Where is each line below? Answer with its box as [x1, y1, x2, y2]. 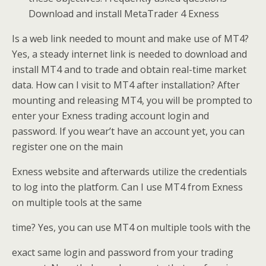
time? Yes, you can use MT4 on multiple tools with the [12, 220, 251, 234]
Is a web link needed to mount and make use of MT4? [12, 31, 249, 45]
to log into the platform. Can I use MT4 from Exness [12, 180, 243, 194]
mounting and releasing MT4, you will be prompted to [12, 93, 252, 107]
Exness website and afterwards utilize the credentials [12, 164, 247, 178]
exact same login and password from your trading [12, 245, 233, 259]
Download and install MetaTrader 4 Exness [28, 7, 220, 20]
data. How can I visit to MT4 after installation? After [12, 78, 240, 91]
